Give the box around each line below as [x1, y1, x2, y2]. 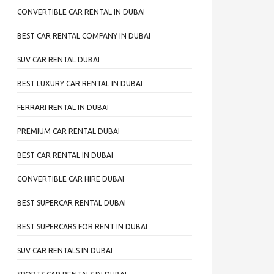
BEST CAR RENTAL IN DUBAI [17, 151, 113, 159]
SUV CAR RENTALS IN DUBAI [17, 246, 113, 254]
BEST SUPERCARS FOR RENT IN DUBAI [17, 223, 147, 231]
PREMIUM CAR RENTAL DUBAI [17, 127, 120, 135]
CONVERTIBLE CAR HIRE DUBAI [17, 175, 124, 183]
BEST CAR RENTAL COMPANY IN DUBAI [17, 32, 150, 40]
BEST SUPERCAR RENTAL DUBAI [17, 199, 126, 207]
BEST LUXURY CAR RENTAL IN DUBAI [17, 80, 143, 87]
